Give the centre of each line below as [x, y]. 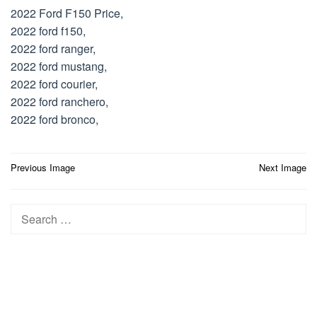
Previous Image [43, 167]
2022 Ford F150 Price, [67, 13]
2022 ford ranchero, [59, 101]
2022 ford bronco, [54, 119]
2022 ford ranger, [53, 48]
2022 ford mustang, [59, 66]
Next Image [283, 167]
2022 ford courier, [54, 83]
